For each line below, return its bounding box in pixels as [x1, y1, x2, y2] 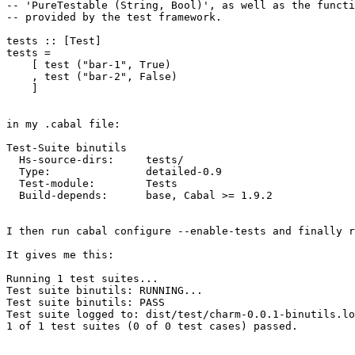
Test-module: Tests [6, 177, 177, 190]
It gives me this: [6, 249, 114, 261]
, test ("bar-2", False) [6, 71, 177, 83]
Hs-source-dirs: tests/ [6, 154, 184, 166]
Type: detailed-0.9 [6, 166, 222, 178]
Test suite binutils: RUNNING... [6, 284, 203, 297]
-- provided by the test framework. [6, 11, 222, 24]
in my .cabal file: [6, 118, 120, 131]
